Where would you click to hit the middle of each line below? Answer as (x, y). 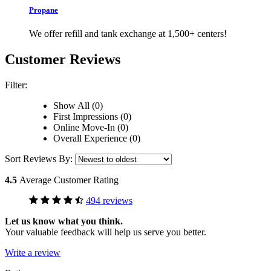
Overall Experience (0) (97, 138)
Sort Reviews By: (40, 158)
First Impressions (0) (92, 116)
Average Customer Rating (69, 180)
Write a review (33, 252)
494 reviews (109, 200)
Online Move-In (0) (91, 127)
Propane (44, 10)
